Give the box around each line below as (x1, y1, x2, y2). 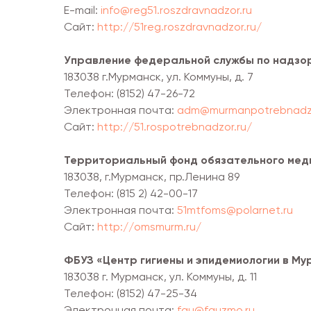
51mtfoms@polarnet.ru (177, 203, 293, 217)
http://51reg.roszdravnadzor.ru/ (97, 19, 262, 33)
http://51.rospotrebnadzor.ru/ (97, 119, 252, 133)
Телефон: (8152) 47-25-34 (64, 286, 197, 300)
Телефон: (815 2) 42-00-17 (64, 186, 198, 200)
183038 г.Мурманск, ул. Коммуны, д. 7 (64, 69, 253, 83)
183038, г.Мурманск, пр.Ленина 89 (64, 169, 239, 183)
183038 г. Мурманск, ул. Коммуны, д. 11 (64, 269, 257, 283)
